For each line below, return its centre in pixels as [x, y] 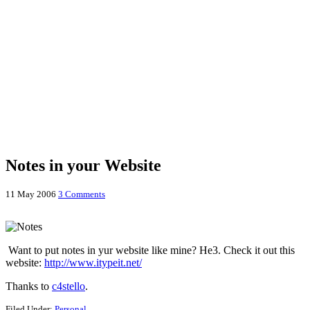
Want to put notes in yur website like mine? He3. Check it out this [150, 250]
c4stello [69, 286]
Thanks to [29, 286]
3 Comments [82, 194]
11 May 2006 [31, 194]
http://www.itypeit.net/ [93, 262]
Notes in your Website [83, 165]
